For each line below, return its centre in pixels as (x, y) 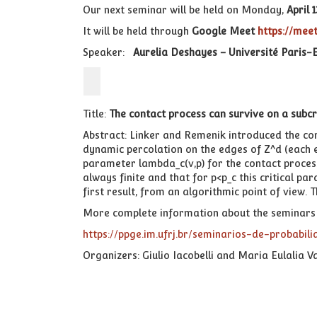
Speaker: (105, 53)
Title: (96, 114)
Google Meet (225, 31)
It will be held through (137, 31)
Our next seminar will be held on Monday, (185, 10)
